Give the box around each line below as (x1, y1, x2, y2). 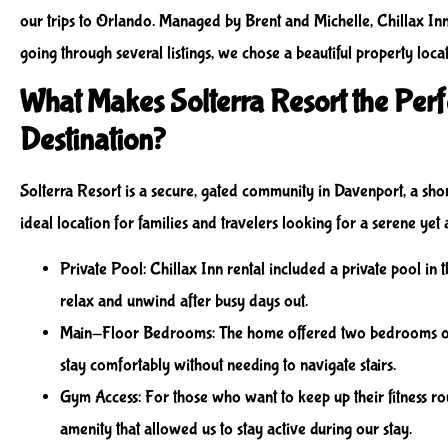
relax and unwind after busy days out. (60, 291, 308, 313)
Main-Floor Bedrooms (60, 323, 212, 345)
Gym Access (60, 387, 138, 409)
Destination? (20, 121, 166, 159)
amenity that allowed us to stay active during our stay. (60, 419, 412, 441)
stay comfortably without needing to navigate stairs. (60, 355, 396, 377)
